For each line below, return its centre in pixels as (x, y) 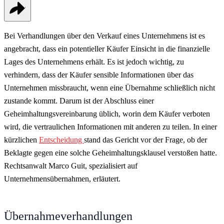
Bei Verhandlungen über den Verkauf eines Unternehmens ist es (104, 35)
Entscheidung (61, 139)
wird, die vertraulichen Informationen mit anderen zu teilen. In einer (110, 126)
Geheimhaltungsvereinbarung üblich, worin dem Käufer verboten (107, 113)
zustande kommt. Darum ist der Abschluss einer (79, 100)
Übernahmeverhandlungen (68, 216)
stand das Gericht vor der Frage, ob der (145, 139)
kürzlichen (21, 139)
